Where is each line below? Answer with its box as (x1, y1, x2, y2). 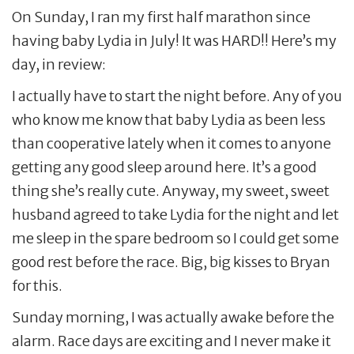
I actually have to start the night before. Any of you (12, 86, 342, 105)
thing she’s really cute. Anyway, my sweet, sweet (12, 181, 330, 200)
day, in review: (12, 55, 106, 73)
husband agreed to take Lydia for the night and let (12, 205, 339, 224)
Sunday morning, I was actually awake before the (12, 307, 334, 326)
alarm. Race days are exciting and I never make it (12, 331, 331, 350)
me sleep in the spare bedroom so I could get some (12, 228, 339, 247)
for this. (12, 276, 62, 295)
